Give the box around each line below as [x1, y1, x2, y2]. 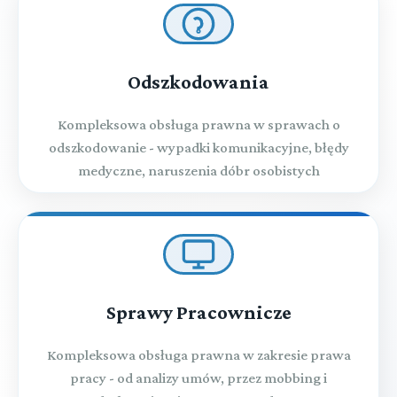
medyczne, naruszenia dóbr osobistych [77, 161, 320, 179]
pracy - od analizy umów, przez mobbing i [70, 369, 327, 386]
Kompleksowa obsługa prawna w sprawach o [57, 115, 340, 133]
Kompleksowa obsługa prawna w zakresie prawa [46, 346, 351, 363]
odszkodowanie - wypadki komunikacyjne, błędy [48, 138, 349, 156]
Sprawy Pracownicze [105, 300, 292, 323]
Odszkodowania [128, 70, 269, 93]
